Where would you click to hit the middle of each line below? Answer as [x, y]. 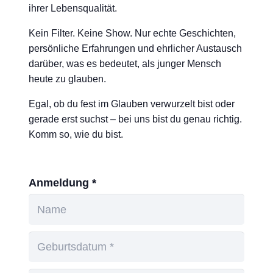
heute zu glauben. [67, 79]
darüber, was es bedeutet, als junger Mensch [125, 64]
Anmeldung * [62, 183]
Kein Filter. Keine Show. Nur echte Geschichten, [132, 33]
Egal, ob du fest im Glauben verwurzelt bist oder [132, 104]
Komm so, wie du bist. [76, 134]
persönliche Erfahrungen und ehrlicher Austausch [135, 48]
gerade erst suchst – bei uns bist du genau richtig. [135, 119]
